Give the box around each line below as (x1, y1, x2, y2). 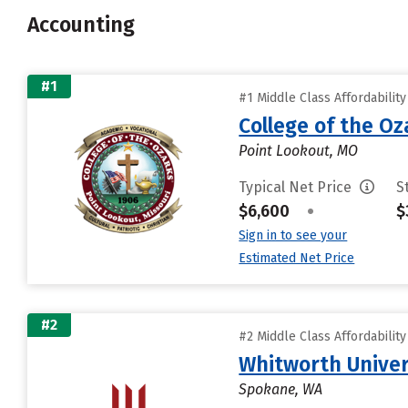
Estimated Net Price (239, 250, 355, 266)
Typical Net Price (239, 178, 356, 196)
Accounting (27, 12, 135, 37)
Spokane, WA (239, 380, 323, 398)
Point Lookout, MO (239, 141, 359, 159)
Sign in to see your (239, 227, 348, 243)
